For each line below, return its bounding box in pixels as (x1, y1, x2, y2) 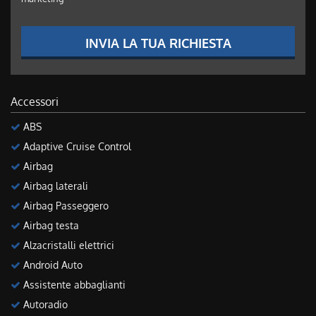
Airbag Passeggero (20, 199, 109, 212)
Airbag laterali (20, 179, 88, 192)
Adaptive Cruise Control (20, 140, 131, 152)
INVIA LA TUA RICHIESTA (85, 35, 231, 51)
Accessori (11, 94, 59, 109)
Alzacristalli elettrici (20, 238, 114, 251)
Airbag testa (20, 219, 79, 231)
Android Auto (20, 258, 83, 271)
